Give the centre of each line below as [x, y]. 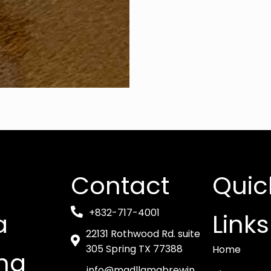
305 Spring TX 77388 [134, 249]
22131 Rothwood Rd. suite [143, 234]
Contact [120, 186]
